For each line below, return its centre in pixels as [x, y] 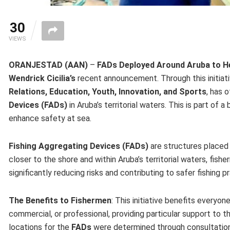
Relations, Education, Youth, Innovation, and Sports [108, 91]
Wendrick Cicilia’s [42, 78]
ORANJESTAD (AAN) [48, 65]
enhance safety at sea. [50, 118]
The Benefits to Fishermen [60, 200]
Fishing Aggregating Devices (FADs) [79, 146]
